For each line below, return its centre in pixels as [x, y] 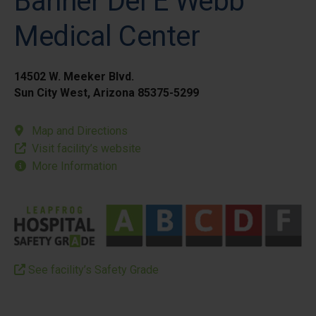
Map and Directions [80, 131]
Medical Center [107, 36]
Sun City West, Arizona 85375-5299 [107, 93]
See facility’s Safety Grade [92, 270]
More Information [74, 166]
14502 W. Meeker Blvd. [74, 77]
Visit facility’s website [86, 148]
